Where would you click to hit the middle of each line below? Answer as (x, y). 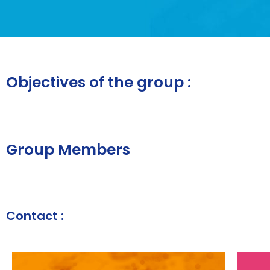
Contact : (35, 216)
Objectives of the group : (99, 83)
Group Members (68, 150)
